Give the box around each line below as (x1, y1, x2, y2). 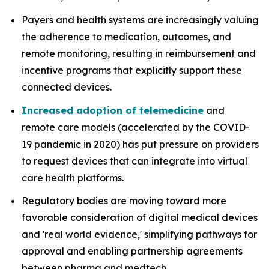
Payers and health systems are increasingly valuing (22, 13, 259, 26)
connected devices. (22, 80, 112, 93)
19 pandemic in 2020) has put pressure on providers (22, 138, 259, 150)
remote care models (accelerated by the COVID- (22, 121, 250, 133)
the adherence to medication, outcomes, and (22, 30, 231, 43)
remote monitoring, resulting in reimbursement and (22, 47, 256, 59)
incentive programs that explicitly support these (22, 64, 242, 76)
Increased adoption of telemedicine (22, 104, 204, 116)
